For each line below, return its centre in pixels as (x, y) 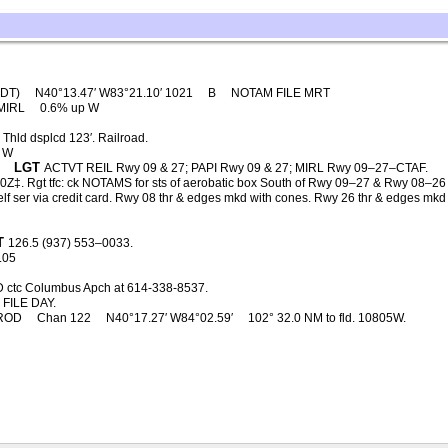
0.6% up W (69, 108)
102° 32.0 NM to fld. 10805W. (326, 318)
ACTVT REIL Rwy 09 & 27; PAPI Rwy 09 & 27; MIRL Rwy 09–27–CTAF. (235, 168)
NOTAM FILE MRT (281, 93)
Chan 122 (65, 318)
